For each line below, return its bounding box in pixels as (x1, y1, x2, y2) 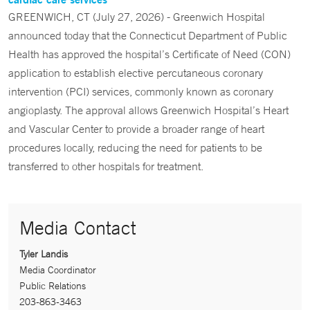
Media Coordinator (19, 264, 96, 276)
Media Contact (19, 217, 136, 239)
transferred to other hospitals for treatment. (8, 159, 203, 173)
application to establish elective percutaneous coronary (8, 66, 263, 80)
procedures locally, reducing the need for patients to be (8, 140, 262, 154)
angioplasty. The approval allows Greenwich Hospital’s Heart (8, 103, 289, 117)
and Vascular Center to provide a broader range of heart (8, 122, 264, 136)
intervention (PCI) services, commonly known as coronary (8, 84, 273, 98)
